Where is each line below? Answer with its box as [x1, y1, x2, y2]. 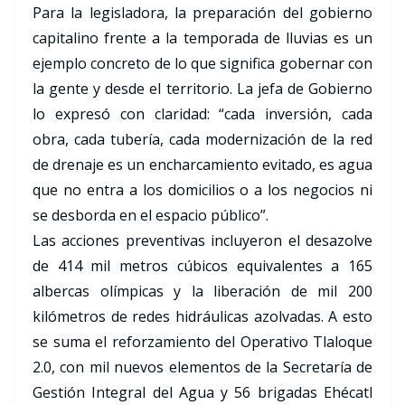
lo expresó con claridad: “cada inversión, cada [33, 104, 372, 125]
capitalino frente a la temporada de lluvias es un [33, 28, 372, 49]
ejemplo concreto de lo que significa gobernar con [33, 53, 372, 74]
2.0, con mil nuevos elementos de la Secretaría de [33, 357, 372, 378]
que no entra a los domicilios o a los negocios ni [33, 180, 372, 201]
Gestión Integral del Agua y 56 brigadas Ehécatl [33, 382, 372, 403]
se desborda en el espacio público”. [33, 205, 268, 226]
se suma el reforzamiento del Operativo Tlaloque [33, 332, 372, 353]
